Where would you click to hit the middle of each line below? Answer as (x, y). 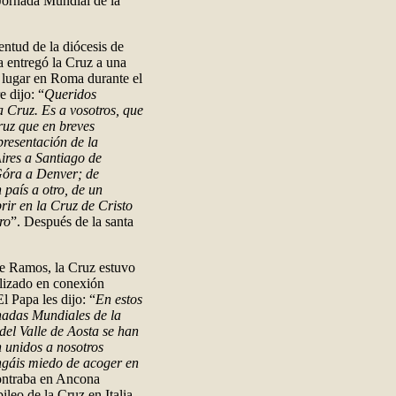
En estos (119, 299)
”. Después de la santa (72, 221)
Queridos (70, 94)
